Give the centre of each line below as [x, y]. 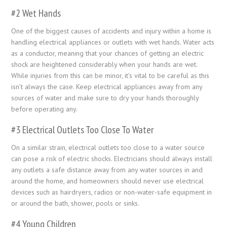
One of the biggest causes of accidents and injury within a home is [111, 31]
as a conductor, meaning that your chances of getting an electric [108, 53]
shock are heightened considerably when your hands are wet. [104, 64]
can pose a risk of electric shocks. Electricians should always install [112, 158]
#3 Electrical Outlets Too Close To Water [83, 129]
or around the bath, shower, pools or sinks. [75, 203]
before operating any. [45, 109]
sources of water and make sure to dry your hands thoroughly [105, 98]
